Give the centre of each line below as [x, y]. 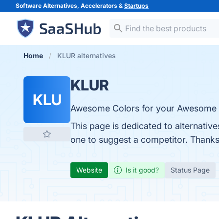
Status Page [190, 170]
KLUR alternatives [87, 55]
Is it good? [142, 170]
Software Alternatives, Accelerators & [70, 6]
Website [89, 170]
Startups [136, 6]
